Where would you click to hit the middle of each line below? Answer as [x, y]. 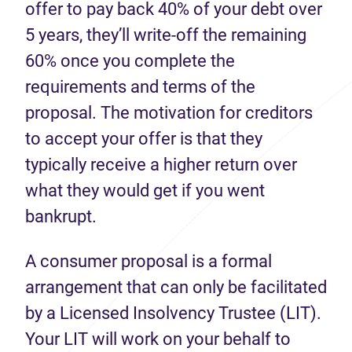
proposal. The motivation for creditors [169, 113]
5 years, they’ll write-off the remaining [166, 35]
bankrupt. [63, 216]
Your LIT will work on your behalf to [158, 339]
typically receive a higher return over [161, 165]
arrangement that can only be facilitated [176, 287]
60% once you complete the [130, 61]
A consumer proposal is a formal [148, 261]
